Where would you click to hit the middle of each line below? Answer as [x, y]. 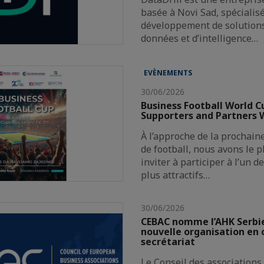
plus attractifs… [176, 175]
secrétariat [168, 241]
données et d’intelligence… [200, 38]
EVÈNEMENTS [168, 72]
